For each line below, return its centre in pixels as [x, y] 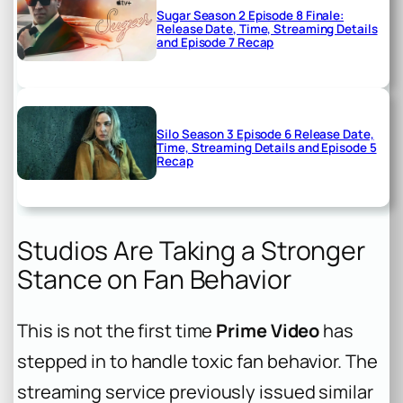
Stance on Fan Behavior [154, 280]
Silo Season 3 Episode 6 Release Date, [265, 134]
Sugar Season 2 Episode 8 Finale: [251, 16]
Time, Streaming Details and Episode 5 [267, 147]
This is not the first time [117, 331]
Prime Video [268, 331]
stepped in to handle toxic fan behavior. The [197, 361]
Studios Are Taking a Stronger [192, 251]
